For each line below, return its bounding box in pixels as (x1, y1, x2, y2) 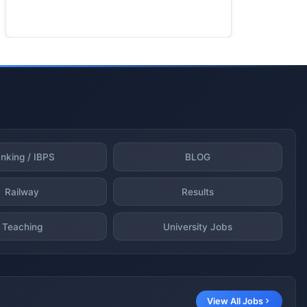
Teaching (1, 221, 42, 232)
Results (181, 186, 214, 197)
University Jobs (162, 221, 232, 232)
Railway (5, 186, 40, 197)
